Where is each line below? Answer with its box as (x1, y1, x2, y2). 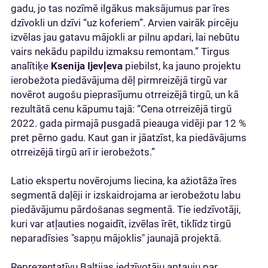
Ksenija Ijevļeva (51, 59, 123, 72)
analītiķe (11, 59, 51, 72)
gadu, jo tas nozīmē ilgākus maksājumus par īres (11, 2, 230, 14)
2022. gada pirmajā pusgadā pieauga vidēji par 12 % (11, 117, 246, 129)
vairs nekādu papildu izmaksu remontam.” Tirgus (11, 45, 230, 57)
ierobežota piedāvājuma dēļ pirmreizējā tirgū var (11, 74, 227, 86)
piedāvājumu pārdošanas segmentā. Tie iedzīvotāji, (11, 203, 240, 215)
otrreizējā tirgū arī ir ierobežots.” (11, 145, 155, 158)
